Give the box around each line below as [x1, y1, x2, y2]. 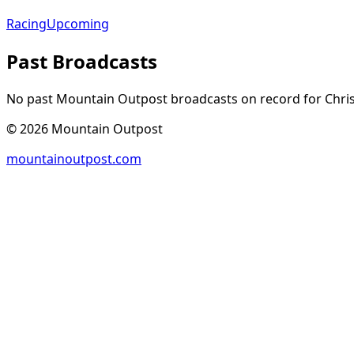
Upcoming [47, 15, 109, 33]
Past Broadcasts [6, 48, 157, 75]
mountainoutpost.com [6, 150, 141, 168]
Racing [6, 15, 47, 33]
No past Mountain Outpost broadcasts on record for [6, 90, 322, 108]
